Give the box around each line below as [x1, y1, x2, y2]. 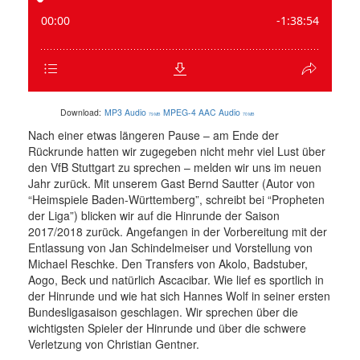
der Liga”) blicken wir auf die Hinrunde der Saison [28, 207, 280, 224]
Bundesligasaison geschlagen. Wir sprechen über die [28, 304, 298, 321]
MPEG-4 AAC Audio [163, 106, 240, 119]
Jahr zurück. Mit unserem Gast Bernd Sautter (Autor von [28, 175, 315, 192]
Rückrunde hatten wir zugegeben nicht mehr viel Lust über [28, 143, 325, 160]
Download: [60, 106, 101, 119]
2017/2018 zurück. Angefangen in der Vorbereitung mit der [28, 223, 327, 240]
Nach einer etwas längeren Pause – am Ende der [28, 127, 279, 144]
